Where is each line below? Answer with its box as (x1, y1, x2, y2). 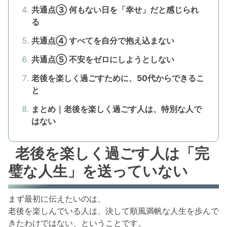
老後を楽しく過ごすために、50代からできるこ (31, 72, 204, 83)
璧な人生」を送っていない (8, 162, 188, 180)
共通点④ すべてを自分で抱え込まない (31, 35, 174, 46)
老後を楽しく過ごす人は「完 (15, 144, 210, 163)
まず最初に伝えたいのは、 (8, 193, 105, 204)
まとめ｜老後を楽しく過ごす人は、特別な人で (31, 103, 202, 114)
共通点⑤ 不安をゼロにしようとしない (31, 54, 174, 64)
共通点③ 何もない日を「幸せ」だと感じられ (31, 5, 199, 15)
